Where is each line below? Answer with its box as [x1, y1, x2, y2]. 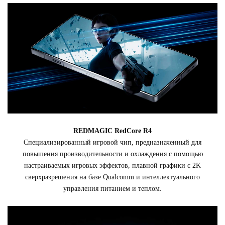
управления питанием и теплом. [63, 184, 162, 192]
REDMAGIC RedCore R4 [73, 127, 152, 135]
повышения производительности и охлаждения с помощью [22, 150, 203, 158]
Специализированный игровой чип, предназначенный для [24, 138, 201, 146]
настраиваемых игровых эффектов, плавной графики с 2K [24, 161, 201, 169]
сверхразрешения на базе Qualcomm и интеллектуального [25, 173, 200, 181]
